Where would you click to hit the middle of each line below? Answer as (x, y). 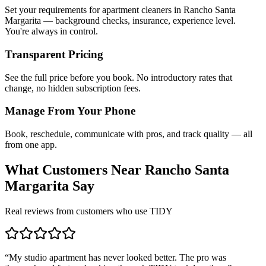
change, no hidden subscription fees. (73, 88)
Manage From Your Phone (70, 111)
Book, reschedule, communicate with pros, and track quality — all (129, 134)
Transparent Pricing (54, 54)
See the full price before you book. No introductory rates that (118, 77)
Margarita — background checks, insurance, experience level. (120, 21)
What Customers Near (75, 170)
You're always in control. (51, 31)
